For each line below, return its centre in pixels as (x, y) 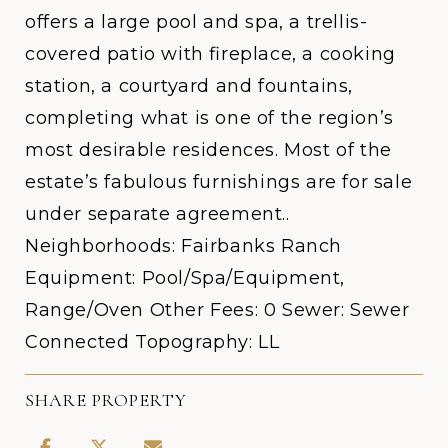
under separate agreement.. (157, 214)
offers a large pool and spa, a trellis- (196, 22)
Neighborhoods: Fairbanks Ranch (184, 246)
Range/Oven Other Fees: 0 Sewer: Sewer (217, 310)
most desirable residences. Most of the (208, 150)
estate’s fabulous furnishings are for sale (219, 182)
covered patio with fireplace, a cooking (210, 54)
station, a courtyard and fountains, (189, 86)
